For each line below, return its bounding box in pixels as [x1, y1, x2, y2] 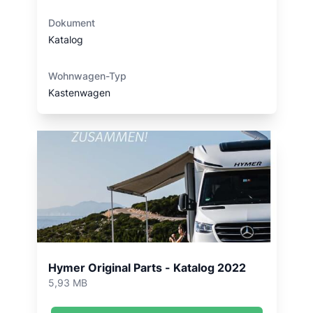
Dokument [48, 17, 95, 29]
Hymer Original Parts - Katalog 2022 [48, 261, 246, 275]
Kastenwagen [48, 87, 110, 99]
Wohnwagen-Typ [48, 70, 126, 82]
